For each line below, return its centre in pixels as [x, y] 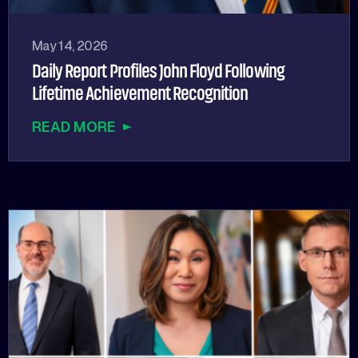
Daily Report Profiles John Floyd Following [158, 72]
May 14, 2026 [70, 46]
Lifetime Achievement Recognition [140, 94]
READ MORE [74, 127]
